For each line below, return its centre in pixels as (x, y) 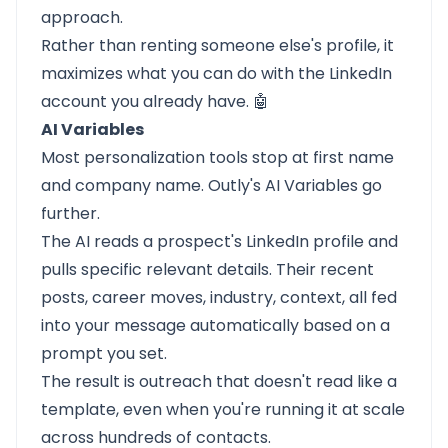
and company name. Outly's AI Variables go (211, 185)
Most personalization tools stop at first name (217, 157)
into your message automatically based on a (215, 325)
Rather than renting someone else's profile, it (217, 45)
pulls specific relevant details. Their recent (207, 269)
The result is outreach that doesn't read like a (219, 381)
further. (70, 213)
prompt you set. (104, 353)
